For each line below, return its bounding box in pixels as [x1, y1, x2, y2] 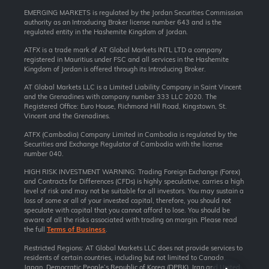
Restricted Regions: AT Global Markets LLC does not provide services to [24, 243, 243, 252]
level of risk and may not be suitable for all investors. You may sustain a [24, 187, 244, 196]
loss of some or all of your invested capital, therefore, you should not [24, 196, 231, 205]
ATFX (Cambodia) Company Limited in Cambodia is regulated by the [24, 130, 237, 139]
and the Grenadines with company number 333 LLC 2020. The [24, 92, 217, 101]
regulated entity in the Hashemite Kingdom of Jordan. [24, 27, 188, 36]
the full [24, 225, 47, 234]
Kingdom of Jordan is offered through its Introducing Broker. [24, 65, 206, 73]
